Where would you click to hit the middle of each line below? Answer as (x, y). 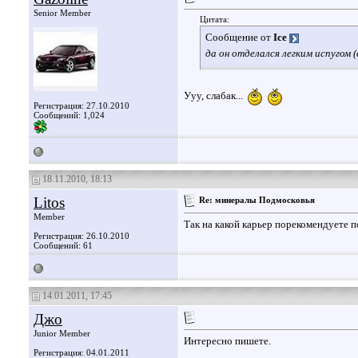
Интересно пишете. (227, 341)
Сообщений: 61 (63, 245)
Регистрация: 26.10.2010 (82, 236)
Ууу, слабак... (213, 95)
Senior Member (62, 13)
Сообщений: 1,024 (69, 115)
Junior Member (62, 333)
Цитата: (215, 20)
